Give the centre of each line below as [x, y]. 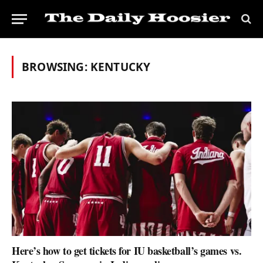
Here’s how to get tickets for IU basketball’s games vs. [127, 251]
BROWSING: [56, 67]
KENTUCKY [120, 67]
